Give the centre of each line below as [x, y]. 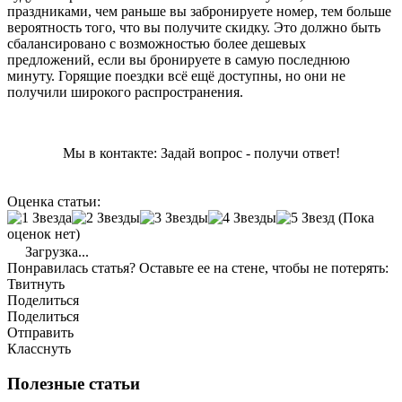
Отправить [40, 332]
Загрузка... [55, 251]
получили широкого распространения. [125, 92]
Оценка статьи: [54, 201]
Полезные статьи [74, 383]
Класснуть [39, 348]
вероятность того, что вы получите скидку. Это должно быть [194, 27]
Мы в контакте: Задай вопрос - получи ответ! [201, 153]
